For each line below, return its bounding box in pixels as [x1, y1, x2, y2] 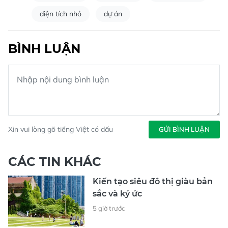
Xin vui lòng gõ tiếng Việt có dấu [8, 125, 113, 134]
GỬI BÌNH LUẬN [159, 125, 210, 134]
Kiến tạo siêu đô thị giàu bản [93, 177, 213, 187]
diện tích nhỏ [40, 9, 81, 19]
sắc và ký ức [93, 189, 142, 199]
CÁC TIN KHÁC [8, 154, 101, 169]
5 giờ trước [93, 204, 125, 213]
